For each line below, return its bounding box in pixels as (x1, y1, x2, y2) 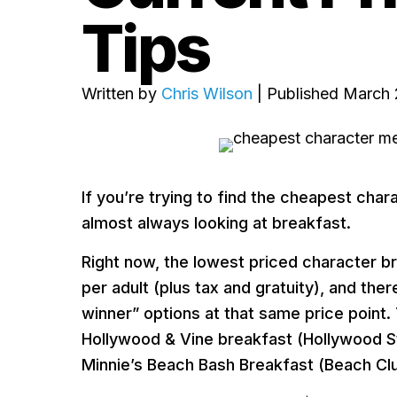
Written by (82, 84, 161, 103)
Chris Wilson (161, 84, 253, 103)
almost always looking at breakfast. (82, 214, 351, 232)
